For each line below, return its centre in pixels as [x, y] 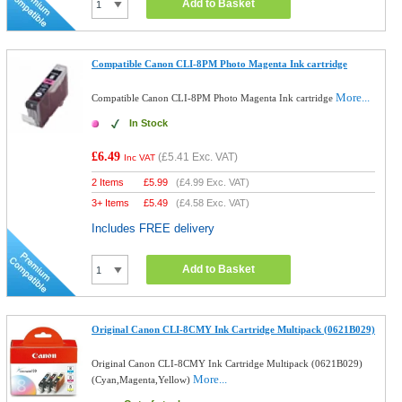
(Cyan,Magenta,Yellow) [143, 380]
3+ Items [111, 203]
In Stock [149, 123]
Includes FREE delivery [153, 228]
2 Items [108, 182]
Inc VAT [140, 157]
